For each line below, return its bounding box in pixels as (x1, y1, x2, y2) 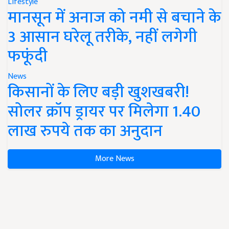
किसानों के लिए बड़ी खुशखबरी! (8, 78, 189, 106)
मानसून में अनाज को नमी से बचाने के (8, 4, 221, 31)
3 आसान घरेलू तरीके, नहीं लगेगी (8, 23, 197, 51)
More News (95, 151, 134, 166)
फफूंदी (8, 42, 48, 70)
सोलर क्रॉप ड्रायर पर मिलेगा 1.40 (8, 98, 200, 125)
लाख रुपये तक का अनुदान (8, 117, 163, 145)
